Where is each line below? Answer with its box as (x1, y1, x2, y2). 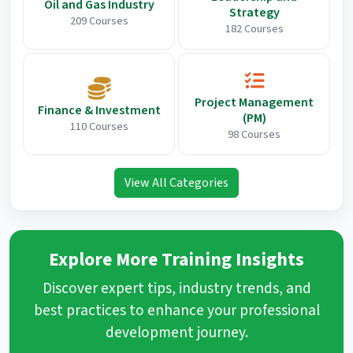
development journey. (105, 321, 248, 344)
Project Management (195, 93, 314, 111)
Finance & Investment (37, 101, 161, 119)
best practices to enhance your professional (33, 299, 320, 321)
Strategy (229, 3, 280, 21)
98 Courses (228, 125, 281, 143)
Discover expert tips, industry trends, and (42, 277, 311, 299)
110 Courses (69, 117, 128, 135)
